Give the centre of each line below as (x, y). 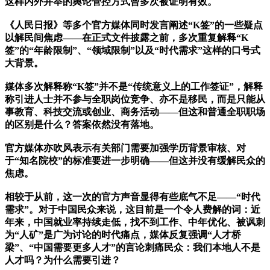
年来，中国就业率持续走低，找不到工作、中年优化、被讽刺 (135, 222)
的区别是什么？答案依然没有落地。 (82, 125)
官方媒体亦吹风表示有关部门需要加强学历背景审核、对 (125, 148)
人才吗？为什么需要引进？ (63, 260)
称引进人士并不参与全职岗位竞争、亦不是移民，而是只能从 (135, 99)
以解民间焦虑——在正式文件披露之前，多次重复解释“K (127, 38)
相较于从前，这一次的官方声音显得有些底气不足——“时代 (133, 197)
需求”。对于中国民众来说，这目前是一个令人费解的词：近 (133, 210)
